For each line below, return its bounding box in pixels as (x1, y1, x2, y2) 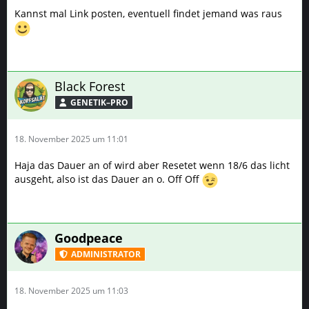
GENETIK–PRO (70, 96, 128, 108)
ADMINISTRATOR (71, 248, 141, 260)
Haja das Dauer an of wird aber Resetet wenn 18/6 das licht (14, 158, 290, 172)
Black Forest (54, 77, 125, 94)
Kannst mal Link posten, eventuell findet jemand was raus (14, 6, 282, 20)
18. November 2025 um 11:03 (14, 284, 128, 297)
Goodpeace (54, 229, 123, 246)
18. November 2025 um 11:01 (14, 132, 128, 145)
